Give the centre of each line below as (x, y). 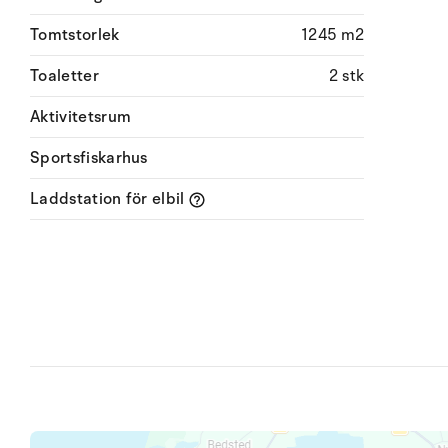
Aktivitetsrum (81, 117)
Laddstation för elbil (110, 199)
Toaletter (64, 76)
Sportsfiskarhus (89, 158)
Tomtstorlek (75, 35)
